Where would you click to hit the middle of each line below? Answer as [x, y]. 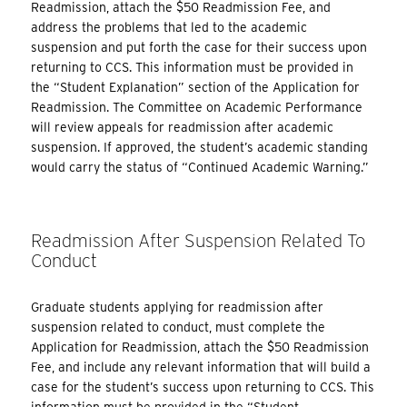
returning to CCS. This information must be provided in [193, 67]
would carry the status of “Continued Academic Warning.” [200, 167]
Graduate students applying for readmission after [178, 308]
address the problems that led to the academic [169, 27]
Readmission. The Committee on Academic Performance [197, 107]
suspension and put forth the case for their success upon [199, 47]
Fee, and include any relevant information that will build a [201, 367]
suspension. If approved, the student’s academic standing [200, 147]
